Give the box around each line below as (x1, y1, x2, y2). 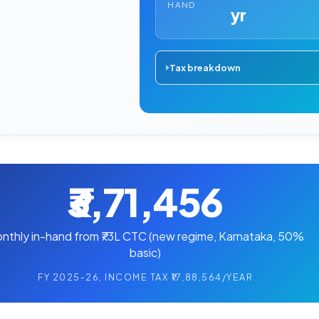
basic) (130, 244, 161, 260)
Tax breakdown (169, 61, 241, 73)
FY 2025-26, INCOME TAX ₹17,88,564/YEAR (38, 271, 253, 283)
